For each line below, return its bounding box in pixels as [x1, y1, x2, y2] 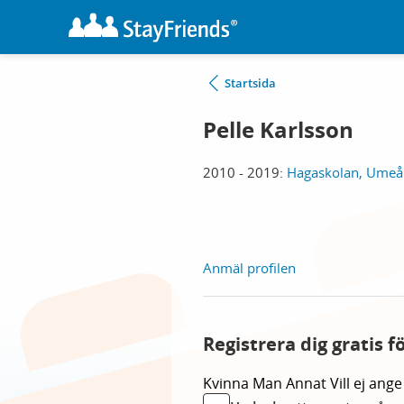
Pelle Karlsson [203, 115, 353, 145]
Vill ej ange [330, 373, 402, 393]
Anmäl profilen [203, 259, 296, 277]
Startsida [225, 75, 276, 91]
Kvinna [203, 373, 252, 393]
